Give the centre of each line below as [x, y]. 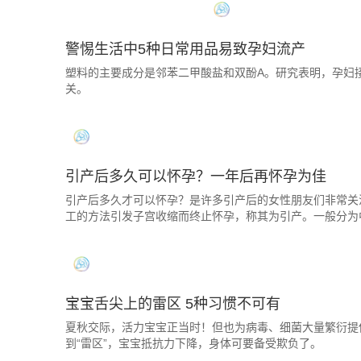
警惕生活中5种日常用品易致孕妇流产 [185, 49]
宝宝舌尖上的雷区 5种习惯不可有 [173, 304]
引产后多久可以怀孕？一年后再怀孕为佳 [196, 176]
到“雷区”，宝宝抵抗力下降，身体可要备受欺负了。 [193, 343]
